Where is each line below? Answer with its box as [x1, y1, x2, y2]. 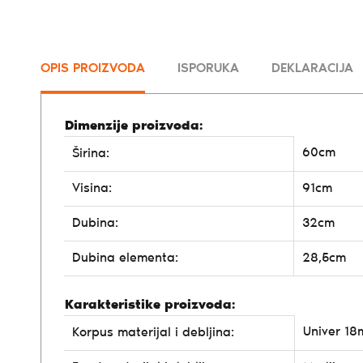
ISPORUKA [177, 62, 239, 75]
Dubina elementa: [72, 251, 178, 265]
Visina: [72, 181, 112, 195]
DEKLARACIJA [271, 62, 353, 75]
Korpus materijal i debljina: [72, 326, 234, 340]
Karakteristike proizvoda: [65, 298, 235, 312]
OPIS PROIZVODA [41, 62, 145, 75]
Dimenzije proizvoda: [65, 119, 203, 133]
